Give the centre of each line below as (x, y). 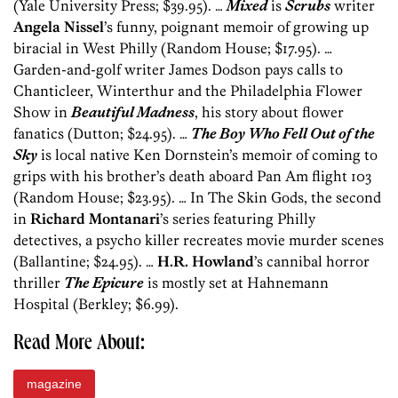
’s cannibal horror (312, 262)
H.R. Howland (204, 262)
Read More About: (79, 345)
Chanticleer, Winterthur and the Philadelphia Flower (188, 91)
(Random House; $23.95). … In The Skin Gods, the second (197, 198)
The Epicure (104, 283)
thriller (39, 283)
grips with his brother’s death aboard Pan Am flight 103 (192, 176)
